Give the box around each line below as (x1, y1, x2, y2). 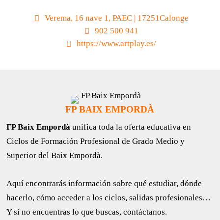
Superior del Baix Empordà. (6, 151, 103, 161)
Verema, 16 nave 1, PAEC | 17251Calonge (44, 13, 189, 23)
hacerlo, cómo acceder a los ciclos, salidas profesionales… (6, 193, 211, 203)
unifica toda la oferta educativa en (72, 122, 192, 132)
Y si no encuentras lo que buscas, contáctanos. (6, 207, 167, 217)
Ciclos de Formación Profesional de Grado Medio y (6, 137, 185, 146)
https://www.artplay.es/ (77, 39, 157, 49)
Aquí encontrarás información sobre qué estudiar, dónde (6, 179, 202, 189)
